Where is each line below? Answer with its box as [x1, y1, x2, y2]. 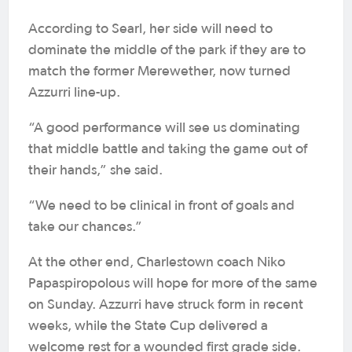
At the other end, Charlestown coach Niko [28, 255, 285, 269]
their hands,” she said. [28, 163, 163, 178]
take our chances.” [28, 220, 142, 234]
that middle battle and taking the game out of [28, 142, 307, 156]
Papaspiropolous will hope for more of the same [28, 277, 317, 291]
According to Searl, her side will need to [28, 22, 273, 36]
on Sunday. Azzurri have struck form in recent [28, 298, 303, 312]
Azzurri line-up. [28, 86, 120, 100]
